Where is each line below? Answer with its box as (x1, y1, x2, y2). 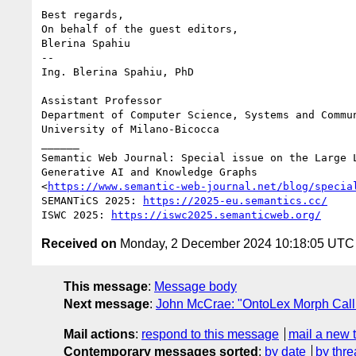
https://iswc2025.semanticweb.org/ (111, 208, 321, 221)
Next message (64, 296, 149, 311)
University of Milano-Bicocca (41, 122, 219, 135)
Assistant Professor (41, 94, 162, 106)
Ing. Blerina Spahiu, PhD (41, 65, 194, 78)
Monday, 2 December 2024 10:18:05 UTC (117, 236, 354, 250)
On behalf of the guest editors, (41, 22, 238, 35)
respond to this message (141, 327, 279, 341)
